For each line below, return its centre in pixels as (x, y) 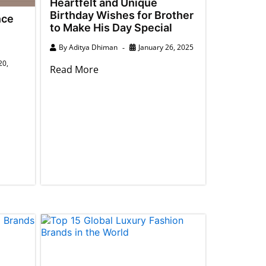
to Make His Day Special (111, 27)
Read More (74, 69)
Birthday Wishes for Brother (121, 15)
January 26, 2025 (166, 47)
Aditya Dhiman (93, 47)
